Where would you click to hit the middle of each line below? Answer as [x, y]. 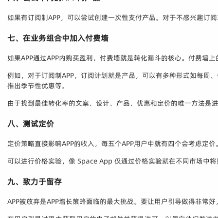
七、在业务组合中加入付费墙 [58, 38]
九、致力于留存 [35, 182]
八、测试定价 [31, 124]
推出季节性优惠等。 [38, 86]
